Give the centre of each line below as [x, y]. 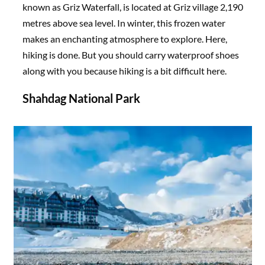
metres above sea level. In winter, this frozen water [124, 22]
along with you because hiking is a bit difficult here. [126, 70]
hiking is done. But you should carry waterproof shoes [131, 54]
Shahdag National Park [82, 98]
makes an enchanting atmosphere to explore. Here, [125, 38]
